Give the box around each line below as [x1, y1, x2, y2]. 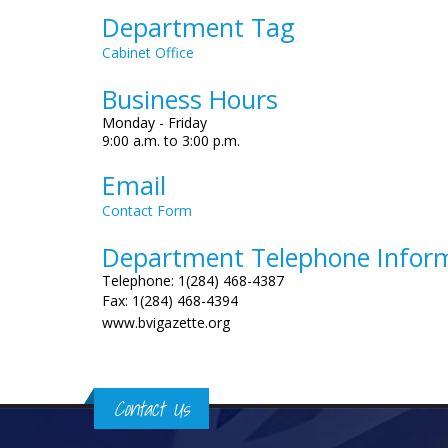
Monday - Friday [102, 113, 207, 132]
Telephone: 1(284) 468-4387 [102, 271, 284, 290]
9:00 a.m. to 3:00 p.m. [102, 131, 240, 150]
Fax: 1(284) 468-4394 [102, 291, 238, 310]
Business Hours [102, 82, 278, 116]
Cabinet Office [102, 43, 194, 62]
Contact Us [114, 392, 189, 425]
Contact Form [102, 201, 192, 220]
